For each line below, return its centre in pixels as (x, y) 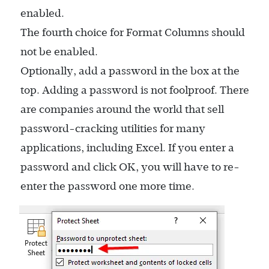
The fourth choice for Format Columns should (133, 33)
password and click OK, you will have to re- (130, 167)
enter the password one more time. (107, 186)
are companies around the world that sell (122, 110)
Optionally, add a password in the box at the (130, 71)
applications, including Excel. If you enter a (127, 148)
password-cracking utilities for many (113, 129)
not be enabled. (59, 52)
